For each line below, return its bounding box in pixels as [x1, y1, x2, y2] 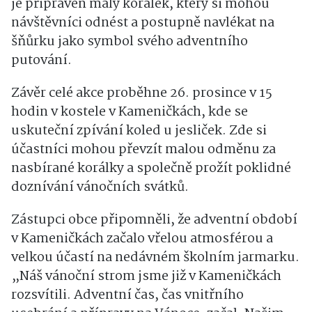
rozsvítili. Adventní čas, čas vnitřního [11, 285, 244, 306]
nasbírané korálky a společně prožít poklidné [11, 158, 291, 179]
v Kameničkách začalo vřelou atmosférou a [11, 228, 273, 249]
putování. [11, 50, 72, 71]
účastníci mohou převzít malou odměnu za [11, 139, 276, 160]
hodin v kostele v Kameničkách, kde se [11, 102, 248, 123]
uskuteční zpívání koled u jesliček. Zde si [11, 120, 267, 141]
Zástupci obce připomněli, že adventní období [11, 210, 297, 231]
